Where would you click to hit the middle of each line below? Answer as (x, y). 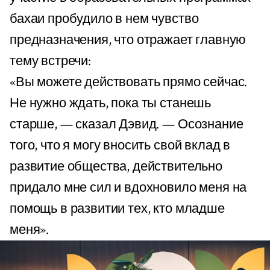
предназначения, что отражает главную (128, 40)
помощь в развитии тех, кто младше (117, 209)
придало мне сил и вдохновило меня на (128, 188)
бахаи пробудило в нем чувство (104, 19)
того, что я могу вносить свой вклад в (120, 146)
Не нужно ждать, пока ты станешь (111, 104)
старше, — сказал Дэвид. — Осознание (127, 125)
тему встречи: (50, 61)
